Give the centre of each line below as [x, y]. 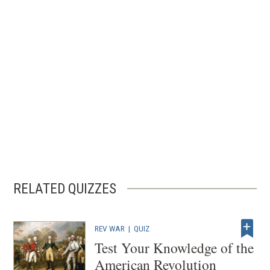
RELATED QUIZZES [65, 189]
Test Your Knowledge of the [174, 248]
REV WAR [110, 228]
